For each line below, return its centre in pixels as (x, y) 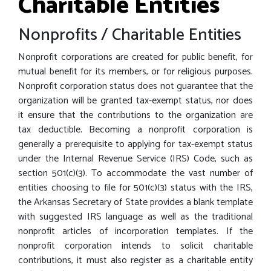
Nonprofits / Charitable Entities (130, 35)
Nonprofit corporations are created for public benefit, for (135, 57)
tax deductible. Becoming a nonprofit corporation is (135, 130)
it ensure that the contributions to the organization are (135, 115)
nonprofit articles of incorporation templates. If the (135, 231)
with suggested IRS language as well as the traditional (135, 217)
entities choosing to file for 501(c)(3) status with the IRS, (135, 188)
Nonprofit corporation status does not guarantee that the (135, 86)
